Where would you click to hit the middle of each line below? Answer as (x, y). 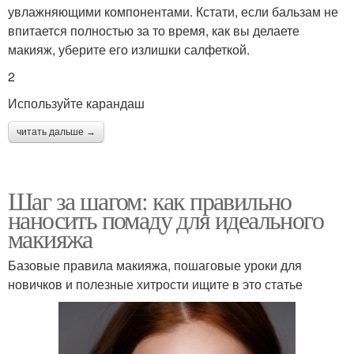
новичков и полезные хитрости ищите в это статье (155, 284)
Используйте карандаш (76, 103)
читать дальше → (56, 132)
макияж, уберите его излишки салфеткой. (129, 49)
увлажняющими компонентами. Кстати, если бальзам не (173, 11)
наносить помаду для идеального (166, 219)
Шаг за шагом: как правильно (150, 200)
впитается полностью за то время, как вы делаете (154, 30)
